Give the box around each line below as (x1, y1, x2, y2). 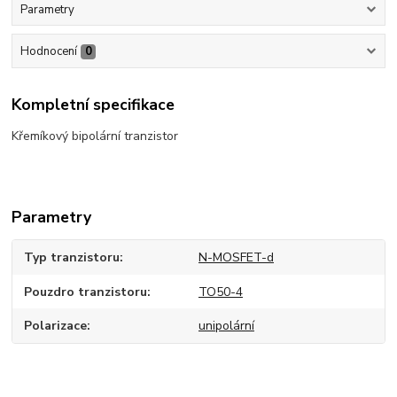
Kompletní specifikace (12, 94, 175, 116)
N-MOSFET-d (198, 249, 274, 267)
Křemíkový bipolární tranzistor (12, 128, 183, 145)
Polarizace (24, 317, 88, 335)
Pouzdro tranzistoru (24, 283, 148, 300)
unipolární (198, 317, 254, 335)
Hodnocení (19, 43, 77, 59)
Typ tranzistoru (24, 249, 121, 267)
